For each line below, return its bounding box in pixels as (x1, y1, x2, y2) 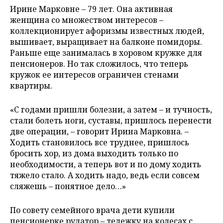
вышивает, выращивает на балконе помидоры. (10, 36, 202, 47)
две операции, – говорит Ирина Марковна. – (10, 125, 189, 137)
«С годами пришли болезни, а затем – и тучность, (10, 104, 212, 115)
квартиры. (10, 80, 52, 91)
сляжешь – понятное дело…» (10, 180, 126, 192)
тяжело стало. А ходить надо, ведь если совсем (10, 169, 200, 181)
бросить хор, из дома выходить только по (10, 147, 178, 159)
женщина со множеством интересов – (10, 14, 163, 25)
